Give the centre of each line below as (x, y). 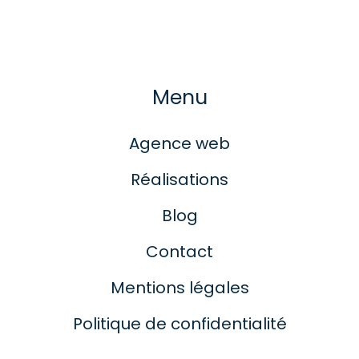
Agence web (179, 143)
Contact (179, 251)
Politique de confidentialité (179, 323)
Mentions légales (179, 287)
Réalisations (179, 179)
